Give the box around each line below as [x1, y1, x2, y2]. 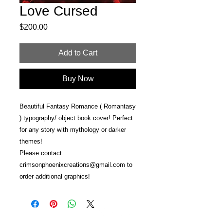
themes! [19, 138, 44, 145]
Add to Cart [58, 49, 97, 57]
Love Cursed [19, 3, 98, 18]
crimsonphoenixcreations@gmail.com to [19, 161, 132, 168]
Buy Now [62, 74, 94, 83]
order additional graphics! [19, 173, 90, 180]
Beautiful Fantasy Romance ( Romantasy [19, 103, 136, 110]
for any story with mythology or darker [19, 126, 126, 133]
